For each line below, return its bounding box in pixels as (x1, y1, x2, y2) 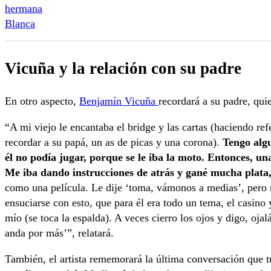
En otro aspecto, (5, 94, 79, 107)
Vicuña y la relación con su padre (5, 59, 241, 78)
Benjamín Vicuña (79, 94, 158, 107)
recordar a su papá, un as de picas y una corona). (5, 135, 223, 148)
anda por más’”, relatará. (5, 226, 114, 239)
